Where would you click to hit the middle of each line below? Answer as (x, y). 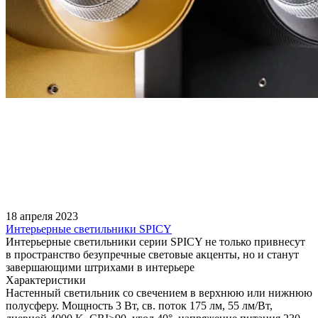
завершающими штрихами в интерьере (100, 267)
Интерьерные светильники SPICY (89, 229)
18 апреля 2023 (42, 216)
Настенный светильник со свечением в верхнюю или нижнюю (159, 292)
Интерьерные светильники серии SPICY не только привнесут (155, 241)
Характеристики (46, 280)
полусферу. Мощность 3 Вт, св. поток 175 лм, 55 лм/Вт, (139, 305)
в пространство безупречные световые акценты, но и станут (152, 254)
